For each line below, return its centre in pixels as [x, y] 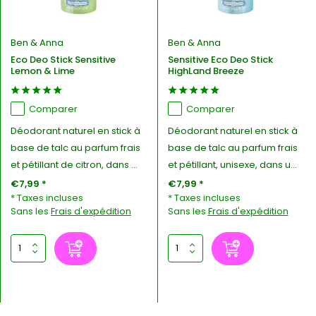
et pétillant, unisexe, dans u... [232, 164]
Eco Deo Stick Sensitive [63, 59]
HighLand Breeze [206, 71]
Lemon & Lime [43, 71]
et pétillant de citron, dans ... [74, 164]
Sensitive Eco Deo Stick [220, 59]
